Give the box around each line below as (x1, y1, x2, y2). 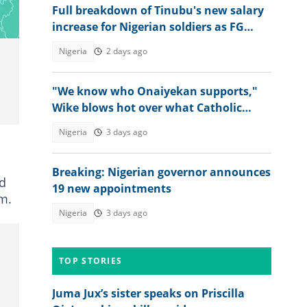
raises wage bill (52, 36, 136, 51)
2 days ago (106, 45, 147, 57)
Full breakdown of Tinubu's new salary (52, 3, 264, 18)
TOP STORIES (59, 255, 123, 267)
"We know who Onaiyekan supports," (52, 84, 258, 99)
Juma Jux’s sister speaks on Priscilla (52, 286, 245, 301)
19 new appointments (52, 181, 171, 196)
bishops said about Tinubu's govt (52, 116, 232, 132)
